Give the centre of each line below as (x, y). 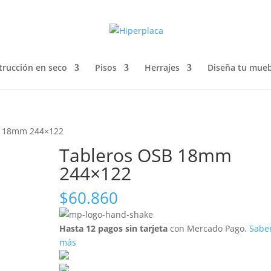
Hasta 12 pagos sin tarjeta (114, 228)
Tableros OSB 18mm (146, 155)
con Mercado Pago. (207, 228)
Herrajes (162, 67)
